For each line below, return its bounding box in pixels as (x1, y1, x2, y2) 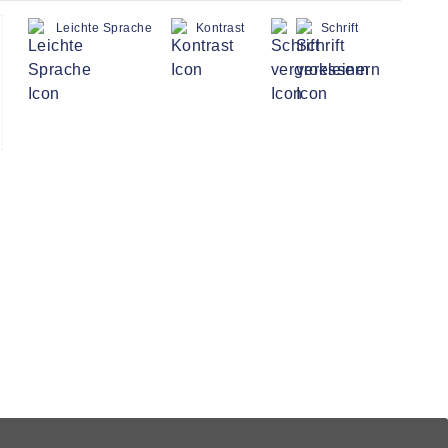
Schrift (321, 21, 359, 35)
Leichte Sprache (56, 21, 153, 35)
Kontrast (196, 21, 245, 35)
